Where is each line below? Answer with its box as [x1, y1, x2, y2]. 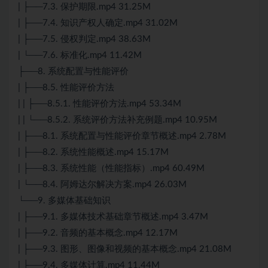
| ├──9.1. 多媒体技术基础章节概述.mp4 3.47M [18, 212, 208, 222]
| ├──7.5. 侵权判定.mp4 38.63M [18, 35, 151, 44]
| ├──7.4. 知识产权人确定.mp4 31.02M [18, 19, 178, 28]
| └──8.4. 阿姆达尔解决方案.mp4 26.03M [18, 180, 187, 190]
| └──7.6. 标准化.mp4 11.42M [18, 51, 142, 60]
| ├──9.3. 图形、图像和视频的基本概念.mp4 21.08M [18, 245, 232, 254]
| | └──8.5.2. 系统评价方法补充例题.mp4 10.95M [18, 115, 217, 125]
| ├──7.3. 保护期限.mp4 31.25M [18, 2, 151, 12]
